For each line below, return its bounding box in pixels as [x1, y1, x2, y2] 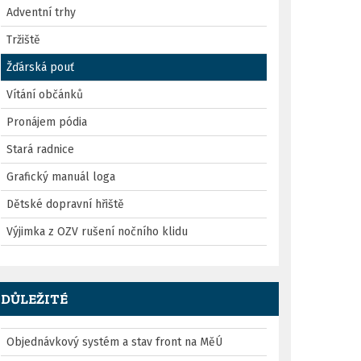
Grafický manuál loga [6, 170, 115, 185]
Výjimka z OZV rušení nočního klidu [6, 225, 188, 239]
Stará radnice [6, 143, 74, 157]
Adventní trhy [6, 6, 76, 20]
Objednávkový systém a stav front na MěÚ [6, 335, 222, 350]
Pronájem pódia [6, 115, 87, 130]
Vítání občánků [6, 88, 83, 102]
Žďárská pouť [6, 60, 74, 75]
